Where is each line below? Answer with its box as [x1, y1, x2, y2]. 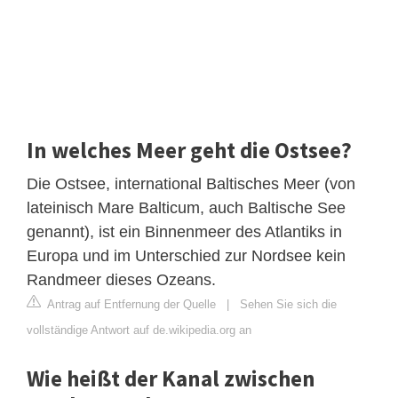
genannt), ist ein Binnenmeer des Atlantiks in [27, 222, 342, 241]
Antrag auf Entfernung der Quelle [44, 297, 216, 311]
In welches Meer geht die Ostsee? [27, 135, 352, 164]
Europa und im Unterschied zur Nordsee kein [27, 246, 346, 265]
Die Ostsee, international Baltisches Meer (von [27, 174, 355, 193]
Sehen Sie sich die [240, 297, 337, 311]
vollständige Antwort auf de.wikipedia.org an [27, 322, 251, 337]
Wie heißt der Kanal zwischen [27, 363, 315, 393]
